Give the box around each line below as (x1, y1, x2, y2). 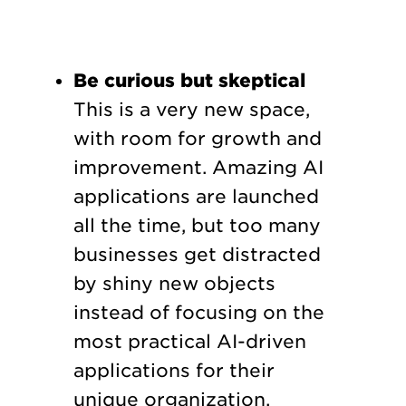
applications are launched (72, 185, 319, 208)
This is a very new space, (72, 98, 310, 121)
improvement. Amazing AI (72, 156, 324, 179)
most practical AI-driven (72, 330, 306, 353)
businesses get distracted (72, 243, 321, 266)
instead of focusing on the (72, 301, 324, 324)
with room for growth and (72, 127, 322, 150)
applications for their (72, 359, 275, 382)
